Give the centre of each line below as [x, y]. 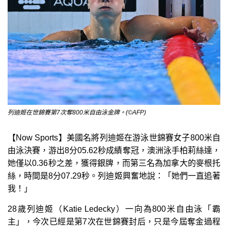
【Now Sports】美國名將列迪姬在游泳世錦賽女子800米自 [114, 137]
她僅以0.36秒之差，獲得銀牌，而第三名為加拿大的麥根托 [114, 163]
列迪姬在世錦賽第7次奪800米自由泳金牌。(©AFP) [77, 112]
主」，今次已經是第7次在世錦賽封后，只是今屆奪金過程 [114, 221]
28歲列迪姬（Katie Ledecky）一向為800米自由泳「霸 [114, 209]
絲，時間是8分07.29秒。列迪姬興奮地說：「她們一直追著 [114, 176]
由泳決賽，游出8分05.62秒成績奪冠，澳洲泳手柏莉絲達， [114, 150]
